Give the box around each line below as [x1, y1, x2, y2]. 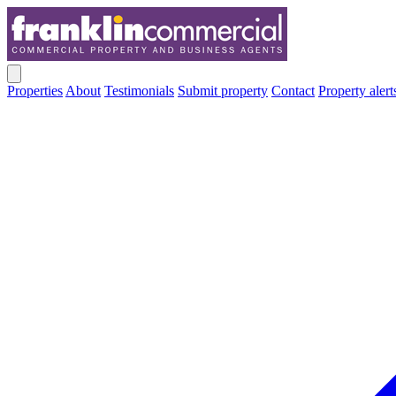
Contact [271, 83, 315, 98]
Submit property [178, 83, 268, 98]
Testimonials [104, 83, 174, 98]
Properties [7, 83, 63, 98]
